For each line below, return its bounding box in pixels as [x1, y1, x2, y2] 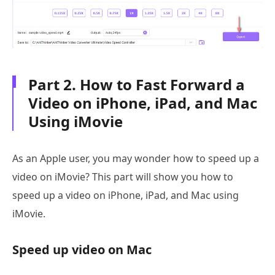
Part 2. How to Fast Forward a [28, 74, 245, 95]
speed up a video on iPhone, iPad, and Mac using [12, 188, 239, 202]
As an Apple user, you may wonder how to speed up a [12, 151, 259, 165]
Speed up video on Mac [12, 241, 152, 258]
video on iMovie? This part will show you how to [12, 169, 233, 184]
